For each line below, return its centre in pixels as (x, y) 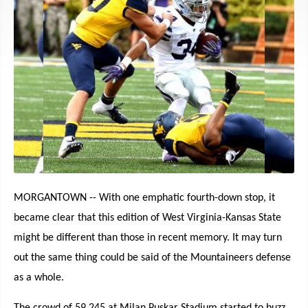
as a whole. (39, 278)
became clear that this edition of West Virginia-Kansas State (147, 218)
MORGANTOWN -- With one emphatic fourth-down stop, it (144, 198)
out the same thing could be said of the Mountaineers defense (152, 258)
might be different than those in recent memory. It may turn (148, 238)
